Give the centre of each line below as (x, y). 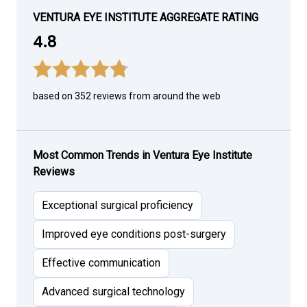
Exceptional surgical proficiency (118, 205)
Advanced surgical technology (113, 292)
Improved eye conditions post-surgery (134, 234)
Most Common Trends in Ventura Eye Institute (143, 155)
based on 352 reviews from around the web (127, 96)
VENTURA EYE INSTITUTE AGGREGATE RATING (146, 17)
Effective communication (101, 263)
